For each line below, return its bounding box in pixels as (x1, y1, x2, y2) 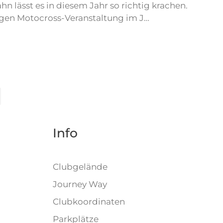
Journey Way (53, 179, 107, 190)
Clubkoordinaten (53, 197, 125, 207)
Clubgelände (53, 162, 108, 172)
